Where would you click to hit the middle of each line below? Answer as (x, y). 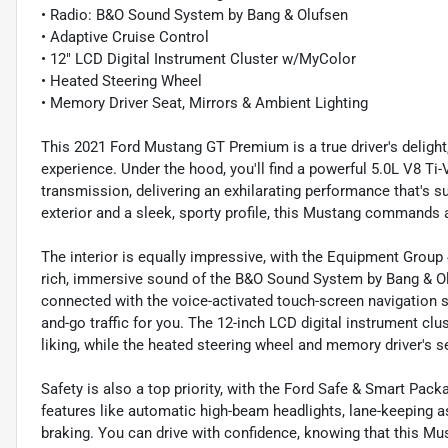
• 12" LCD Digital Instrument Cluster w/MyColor (198, 59)
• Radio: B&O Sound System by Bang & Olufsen (194, 15)
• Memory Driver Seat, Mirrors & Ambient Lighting (204, 103)
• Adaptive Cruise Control (125, 37)
